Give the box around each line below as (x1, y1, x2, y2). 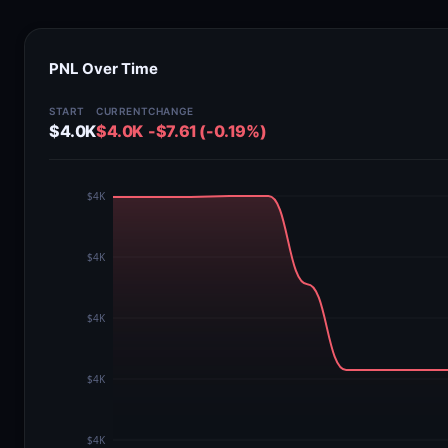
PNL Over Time (49, 59, 158, 78)
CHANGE (148, 105, 194, 117)
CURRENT (96, 105, 149, 117)
